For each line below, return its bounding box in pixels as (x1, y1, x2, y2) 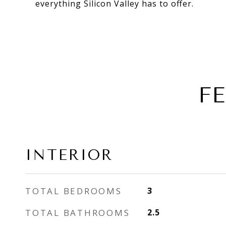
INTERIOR (25, 146, 113, 163)
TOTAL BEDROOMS (25, 185, 122, 197)
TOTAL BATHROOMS (25, 207, 130, 218)
